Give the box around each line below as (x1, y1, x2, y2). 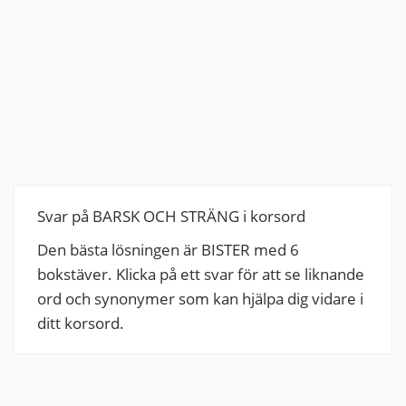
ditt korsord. (37, 312, 124, 333)
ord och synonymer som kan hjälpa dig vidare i (37, 287, 363, 309)
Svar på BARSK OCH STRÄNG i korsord (37, 205, 305, 227)
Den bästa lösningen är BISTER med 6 (37, 238, 299, 260)
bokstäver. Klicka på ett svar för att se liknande (37, 263, 364, 285)
